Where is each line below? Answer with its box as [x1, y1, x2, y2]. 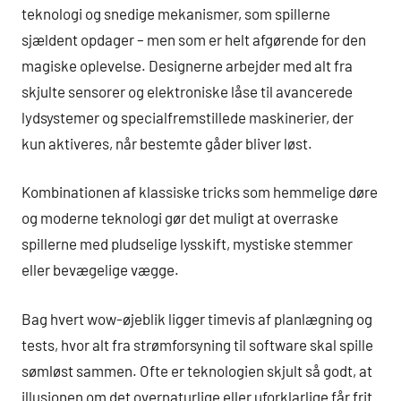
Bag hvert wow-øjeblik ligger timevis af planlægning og [21, 309, 372, 328]
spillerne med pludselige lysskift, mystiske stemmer [21, 235, 353, 253]
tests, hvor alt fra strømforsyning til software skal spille [21, 335, 373, 354]
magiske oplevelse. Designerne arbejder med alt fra [21, 55, 353, 74]
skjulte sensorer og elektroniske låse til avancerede [21, 81, 353, 100]
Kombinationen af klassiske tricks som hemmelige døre [21, 183, 378, 201]
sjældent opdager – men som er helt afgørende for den [21, 30, 366, 48]
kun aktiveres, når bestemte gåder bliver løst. [21, 133, 312, 152]
